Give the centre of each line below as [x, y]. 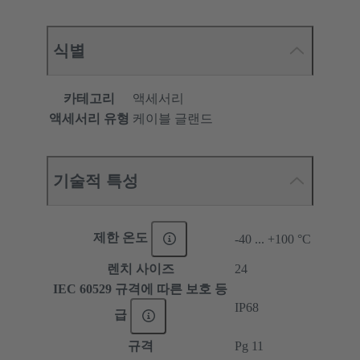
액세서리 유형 [89, 118]
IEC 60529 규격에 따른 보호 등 [140, 288]
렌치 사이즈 [140, 268]
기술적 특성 [96, 180]
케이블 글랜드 [173, 118]
